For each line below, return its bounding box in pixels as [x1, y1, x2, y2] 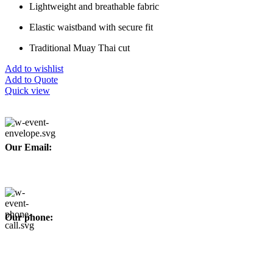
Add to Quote [5, 74, 58, 85]
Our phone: [5, 211, 53, 222]
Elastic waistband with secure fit [29, 22, 153, 32]
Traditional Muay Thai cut [29, 43, 130, 53]
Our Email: [5, 142, 52, 153]
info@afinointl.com [5, 166, 80, 177]
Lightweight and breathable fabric [29, 1, 159, 12]
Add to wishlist [5, 63, 63, 74]
